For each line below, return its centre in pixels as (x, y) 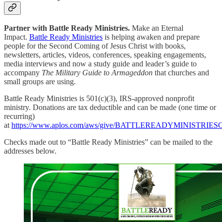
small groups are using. (40, 82)
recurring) (19, 116)
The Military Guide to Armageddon (97, 73)
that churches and (181, 73)
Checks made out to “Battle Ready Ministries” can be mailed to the (108, 142)
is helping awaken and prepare (151, 37)
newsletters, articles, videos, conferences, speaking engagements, (105, 55)
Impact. (17, 37)
